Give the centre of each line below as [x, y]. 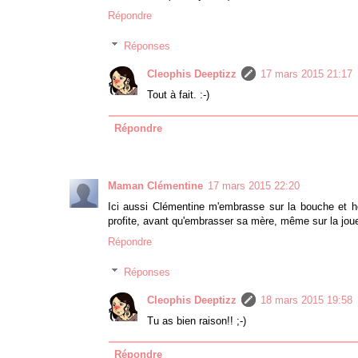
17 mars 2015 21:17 [306, 74]
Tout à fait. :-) [178, 94]
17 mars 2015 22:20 [254, 185]
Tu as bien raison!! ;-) [197, 320]
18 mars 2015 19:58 [306, 300]
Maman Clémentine [155, 185]
